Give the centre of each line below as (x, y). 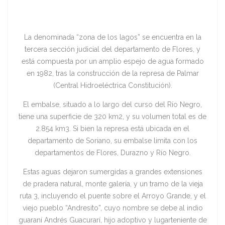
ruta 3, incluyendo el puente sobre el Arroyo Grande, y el (113, 196)
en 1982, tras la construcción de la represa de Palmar (113, 74)
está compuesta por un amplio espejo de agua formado (113, 62)
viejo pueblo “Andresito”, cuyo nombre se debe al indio (113, 208)
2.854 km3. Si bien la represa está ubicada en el (113, 129)
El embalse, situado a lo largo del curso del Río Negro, (113, 105)
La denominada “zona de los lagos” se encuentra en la (113, 37)
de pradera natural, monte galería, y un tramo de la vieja (113, 184)
